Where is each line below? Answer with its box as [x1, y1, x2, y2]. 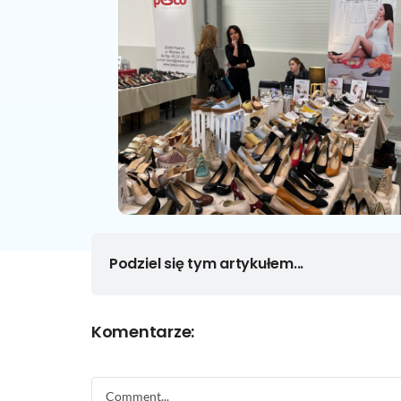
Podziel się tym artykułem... [108, 253, 304, 275]
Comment [90, 379, 152, 397]
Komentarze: [91, 320, 195, 343]
